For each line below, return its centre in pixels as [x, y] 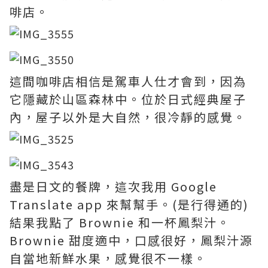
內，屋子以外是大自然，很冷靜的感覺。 [128, 117]
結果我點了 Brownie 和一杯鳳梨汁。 [120, 222]
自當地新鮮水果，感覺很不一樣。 [108, 258]
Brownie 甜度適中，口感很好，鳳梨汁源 [131, 240]
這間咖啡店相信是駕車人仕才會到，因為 [128, 81]
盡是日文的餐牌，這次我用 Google [113, 186]
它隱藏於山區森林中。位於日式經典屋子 [128, 99]
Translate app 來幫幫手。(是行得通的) [129, 204]
